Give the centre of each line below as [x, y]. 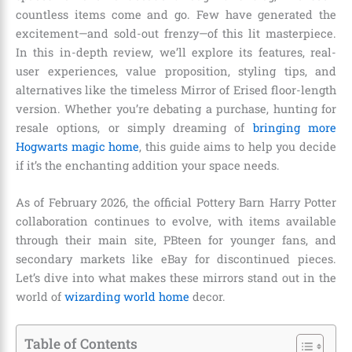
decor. [207, 296]
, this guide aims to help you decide [238, 146]
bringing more [295, 127]
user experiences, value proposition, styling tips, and [176, 71]
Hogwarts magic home [78, 146]
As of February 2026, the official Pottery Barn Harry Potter [176, 202]
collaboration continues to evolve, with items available [176, 221]
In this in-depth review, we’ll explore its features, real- [176, 52]
